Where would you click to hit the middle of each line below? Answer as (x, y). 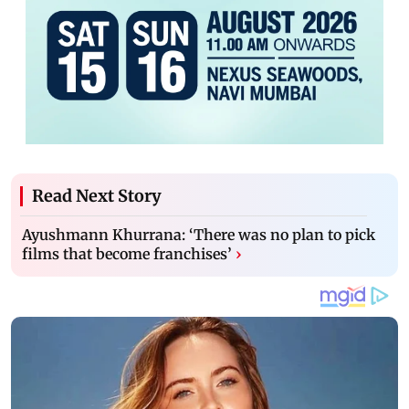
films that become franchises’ (127, 253)
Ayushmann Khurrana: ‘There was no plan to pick (199, 234)
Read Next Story (97, 195)
